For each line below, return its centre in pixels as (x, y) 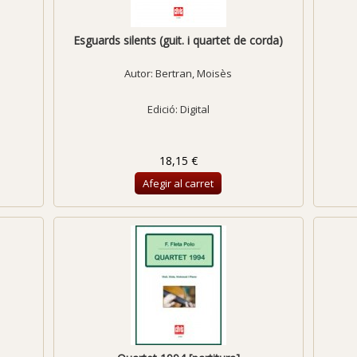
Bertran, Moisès (194, 73)
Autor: (140, 73)
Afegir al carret (178, 183)
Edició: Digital (178, 109)
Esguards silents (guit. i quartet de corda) (178, 40)
